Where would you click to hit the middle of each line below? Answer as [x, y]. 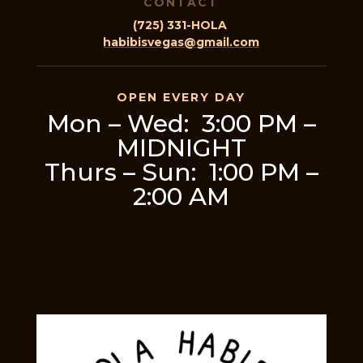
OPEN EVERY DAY [181, 97]
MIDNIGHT [181, 147]
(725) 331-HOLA [181, 25]
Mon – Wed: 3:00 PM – [181, 123]
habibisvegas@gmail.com [181, 42]
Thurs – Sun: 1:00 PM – [181, 172]
